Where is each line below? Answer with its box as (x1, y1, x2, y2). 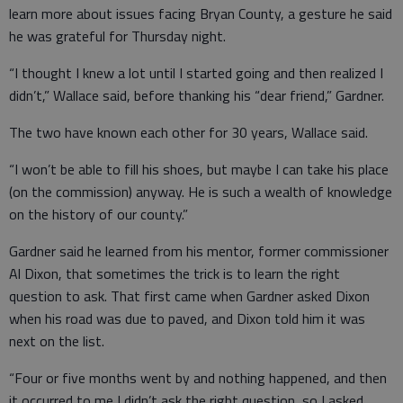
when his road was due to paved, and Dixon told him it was (9, 307, 365, 329)
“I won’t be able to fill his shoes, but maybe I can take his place (9, 157, 389, 180)
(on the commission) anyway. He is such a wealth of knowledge (9, 180, 392, 202)
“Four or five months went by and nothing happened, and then (9, 366, 387, 389)
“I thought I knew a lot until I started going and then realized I (9, 61, 383, 84)
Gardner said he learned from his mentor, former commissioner (9, 239, 389, 262)
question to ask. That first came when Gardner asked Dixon (9, 284, 370, 307)
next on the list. (9, 329, 104, 352)
